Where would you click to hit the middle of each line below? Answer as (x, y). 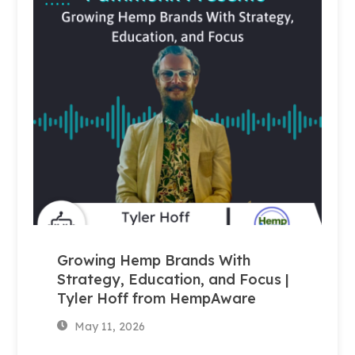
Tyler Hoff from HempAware (157, 298)
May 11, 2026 (108, 326)
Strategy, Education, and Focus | (174, 279)
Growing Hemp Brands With (154, 260)
